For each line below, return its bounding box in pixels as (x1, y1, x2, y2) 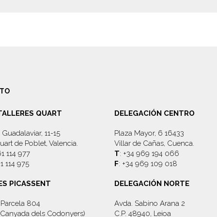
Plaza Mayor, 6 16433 (114, 129, 184, 138)
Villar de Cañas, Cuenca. (114, 139, 194, 148)
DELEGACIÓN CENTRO (114, 109, 195, 118)
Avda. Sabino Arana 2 (114, 199, 185, 208)
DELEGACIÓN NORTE (114, 179, 189, 188)
